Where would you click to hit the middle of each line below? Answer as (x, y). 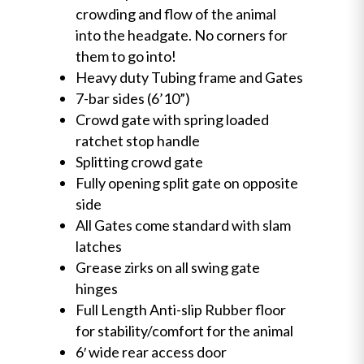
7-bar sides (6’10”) (132, 98)
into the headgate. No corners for (181, 35)
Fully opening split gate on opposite (186, 182)
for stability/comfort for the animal (184, 330)
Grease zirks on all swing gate (167, 267)
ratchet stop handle (137, 140)
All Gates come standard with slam (183, 225)
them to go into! (126, 56)
